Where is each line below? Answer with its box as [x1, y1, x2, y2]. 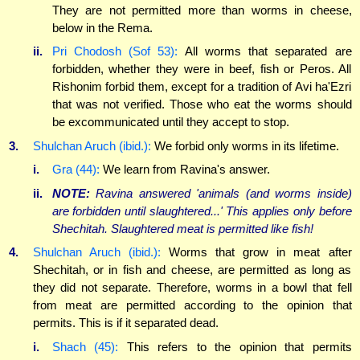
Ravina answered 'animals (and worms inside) [89, 186, 352, 200]
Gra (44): [51, 162, 100, 177]
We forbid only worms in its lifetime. [150, 138, 339, 153]
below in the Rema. [51, 20, 153, 35]
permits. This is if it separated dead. [32, 316, 219, 330]
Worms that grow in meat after [160, 245, 352, 260]
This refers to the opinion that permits [118, 339, 352, 354]
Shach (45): [51, 339, 118, 354]
